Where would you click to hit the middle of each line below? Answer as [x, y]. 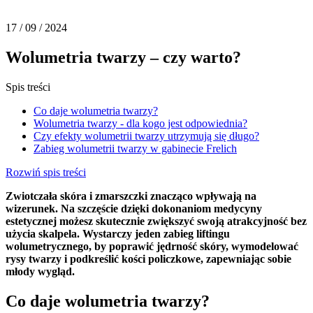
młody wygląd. [40, 271]
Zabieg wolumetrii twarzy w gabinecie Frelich [135, 148]
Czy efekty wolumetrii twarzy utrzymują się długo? [146, 136]
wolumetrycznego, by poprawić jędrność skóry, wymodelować [152, 246]
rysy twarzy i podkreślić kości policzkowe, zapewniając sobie [148, 259]
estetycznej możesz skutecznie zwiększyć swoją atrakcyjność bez [156, 221]
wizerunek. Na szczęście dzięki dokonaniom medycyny [134, 208]
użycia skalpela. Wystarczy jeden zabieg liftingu [118, 233]
